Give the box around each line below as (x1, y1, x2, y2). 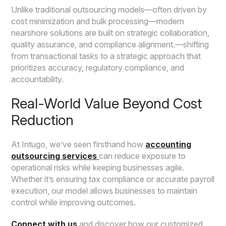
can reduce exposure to (99, 151, 186, 161)
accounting (145, 139, 192, 150)
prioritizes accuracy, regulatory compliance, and (11, 63, 185, 73)
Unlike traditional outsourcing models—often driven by (11, 5, 207, 15)
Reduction (11, 111, 74, 129)
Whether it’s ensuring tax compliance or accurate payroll (11, 174, 215, 185)
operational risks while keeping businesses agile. (11, 162, 185, 173)
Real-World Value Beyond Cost (11, 95, 202, 112)
